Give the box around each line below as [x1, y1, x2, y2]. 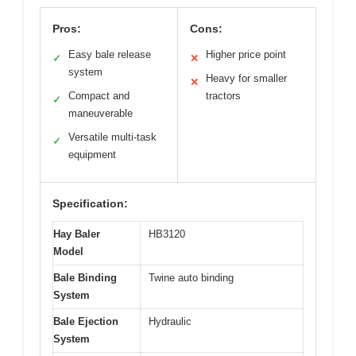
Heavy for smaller [206, 72, 287, 85]
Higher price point [206, 48, 286, 61]
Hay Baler [53, 228, 100, 241]
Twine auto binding [149, 272, 234, 284]
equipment [68, 149, 116, 161]
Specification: [52, 197, 128, 211]
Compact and [68, 90, 130, 103]
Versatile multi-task [68, 131, 157, 144]
